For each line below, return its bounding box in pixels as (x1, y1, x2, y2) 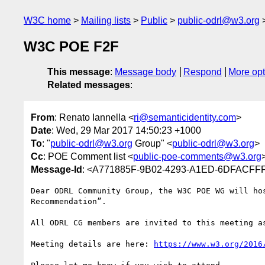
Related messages (47, 80, 130, 91)
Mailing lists (81, 15, 131, 25)
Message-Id (31, 164, 82, 174)
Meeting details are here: (31, 239, 154, 248)
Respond (183, 67, 222, 77)
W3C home (24, 15, 71, 25)
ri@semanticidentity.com (134, 112, 236, 122)
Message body (115, 67, 176, 77)
